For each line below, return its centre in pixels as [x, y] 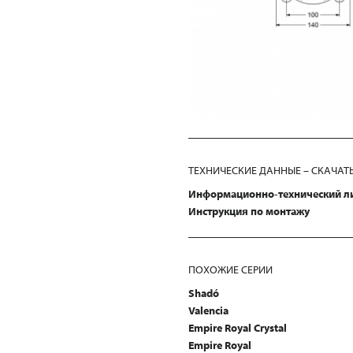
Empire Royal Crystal [238, 328]
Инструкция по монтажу [249, 212]
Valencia [208, 311]
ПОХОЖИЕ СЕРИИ [230, 270]
